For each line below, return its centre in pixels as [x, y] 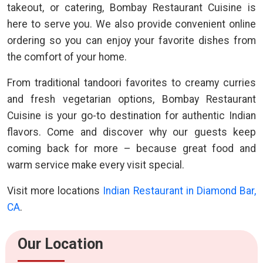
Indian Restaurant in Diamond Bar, [180, 191]
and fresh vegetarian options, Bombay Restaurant [131, 99]
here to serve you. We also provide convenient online [131, 24]
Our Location [60, 244]
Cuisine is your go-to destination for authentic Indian [131, 116]
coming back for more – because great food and [131, 149]
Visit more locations [55, 191]
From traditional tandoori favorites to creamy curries [131, 83]
